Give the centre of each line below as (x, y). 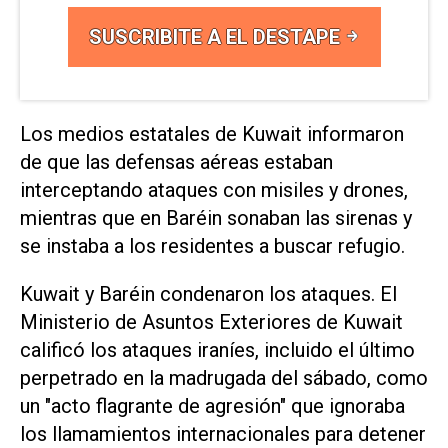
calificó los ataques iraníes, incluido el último (217, 350)
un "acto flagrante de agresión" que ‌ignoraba (212, 406)
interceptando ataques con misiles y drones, (214, 189)
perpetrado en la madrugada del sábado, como (224, 378)
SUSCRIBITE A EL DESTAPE (216, 36)
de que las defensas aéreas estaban (176, 161)
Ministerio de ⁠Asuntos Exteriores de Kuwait (211, 322)
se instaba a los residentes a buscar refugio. (212, 245)
